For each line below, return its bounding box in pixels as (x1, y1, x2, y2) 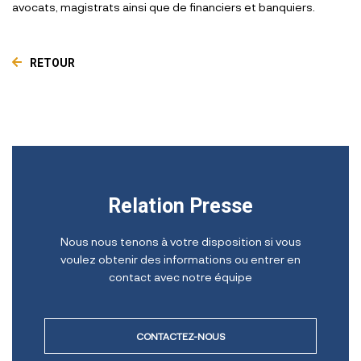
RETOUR (30, 56, 76, 69)
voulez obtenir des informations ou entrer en (60, 251, 301, 266)
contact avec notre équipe (109, 269, 252, 284)
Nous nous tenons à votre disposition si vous (60, 234, 301, 248)
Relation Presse (108, 193, 253, 218)
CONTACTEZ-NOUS (136, 330, 225, 342)
